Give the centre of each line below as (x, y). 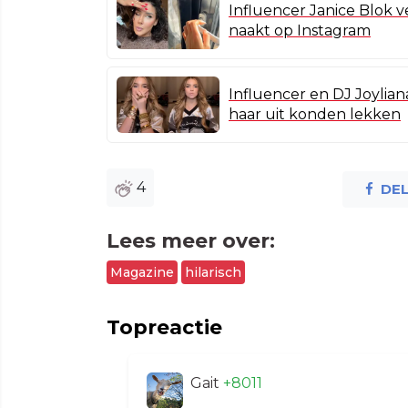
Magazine (142, 272)
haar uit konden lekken (315, 114)
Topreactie (164, 327)
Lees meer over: (191, 240)
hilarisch (213, 272)
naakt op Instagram (300, 30)
